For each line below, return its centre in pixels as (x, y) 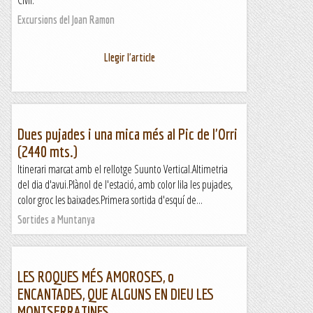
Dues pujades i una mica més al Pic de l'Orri (128, 134)
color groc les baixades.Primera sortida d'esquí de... (110, 200)
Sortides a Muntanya (56, 219)
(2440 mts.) (48, 151)
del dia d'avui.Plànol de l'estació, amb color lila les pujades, (125, 184)
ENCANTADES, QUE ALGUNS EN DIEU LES (116, 294)
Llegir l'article (129, 57)
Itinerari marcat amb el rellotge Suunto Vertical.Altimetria (123, 169)
